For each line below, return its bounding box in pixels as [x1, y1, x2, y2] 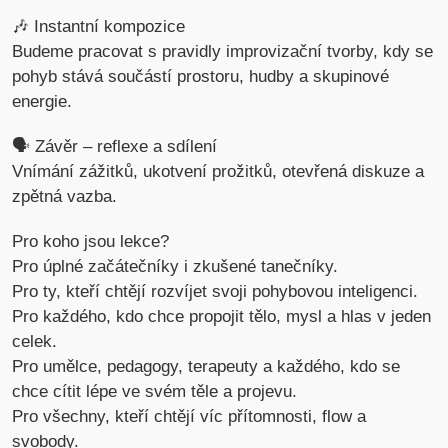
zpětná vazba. [12, 187, 118, 207]
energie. [12, 92, 73, 112]
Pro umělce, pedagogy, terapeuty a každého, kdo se [12, 357, 401, 377]
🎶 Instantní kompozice [12, 17, 186, 37]
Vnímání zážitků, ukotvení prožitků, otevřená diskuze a [12, 162, 425, 182]
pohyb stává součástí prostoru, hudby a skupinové [12, 67, 390, 87]
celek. [12, 332, 58, 352]
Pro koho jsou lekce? [12, 232, 170, 252]
